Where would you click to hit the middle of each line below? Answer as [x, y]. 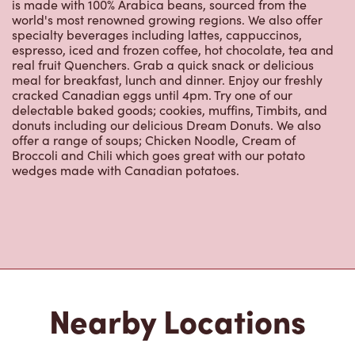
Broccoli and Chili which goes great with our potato [158, 155]
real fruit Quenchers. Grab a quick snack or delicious [163, 65]
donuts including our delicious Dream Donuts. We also [166, 125]
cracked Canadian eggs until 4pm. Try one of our [152, 95]
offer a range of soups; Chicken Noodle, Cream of [154, 140]
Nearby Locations [177, 320]
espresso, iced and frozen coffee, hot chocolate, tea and [173, 50]
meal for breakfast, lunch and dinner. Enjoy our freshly [167, 80]
